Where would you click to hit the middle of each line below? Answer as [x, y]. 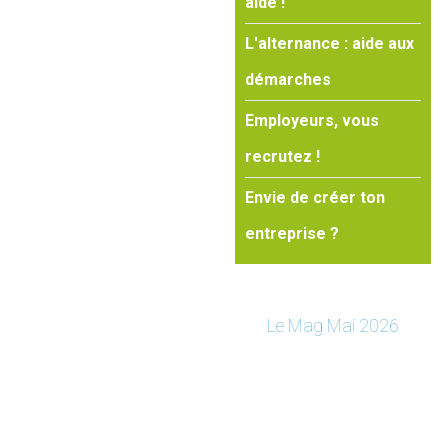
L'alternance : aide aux [330, 43]
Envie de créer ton [315, 197]
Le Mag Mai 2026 [333, 325]
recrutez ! [283, 156]
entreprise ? [292, 233]
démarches [288, 79]
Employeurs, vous [312, 120]
